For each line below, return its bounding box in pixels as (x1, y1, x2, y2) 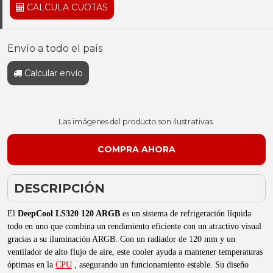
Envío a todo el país (7, 43, 102, 54)
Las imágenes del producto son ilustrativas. (58, 117, 214, 126)
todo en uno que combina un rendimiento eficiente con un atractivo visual (7, 222, 261, 231)
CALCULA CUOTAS (24, 2, 108, 13)
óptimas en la (7, 260, 55, 269)
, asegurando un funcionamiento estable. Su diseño (72, 260, 249, 269)
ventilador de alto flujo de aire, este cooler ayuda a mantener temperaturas (7, 247, 263, 257)
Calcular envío (22, 68, 83, 79)
